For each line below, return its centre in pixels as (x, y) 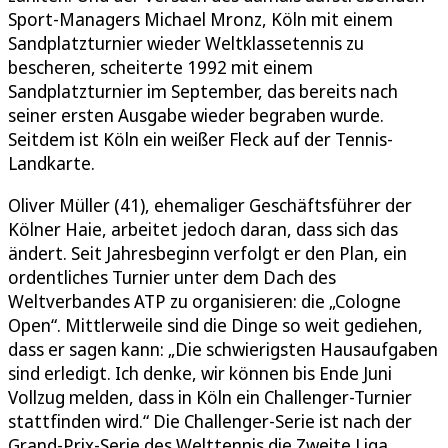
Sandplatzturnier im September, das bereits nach (203, 90)
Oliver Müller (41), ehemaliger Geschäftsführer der (210, 204)
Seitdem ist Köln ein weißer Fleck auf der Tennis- (200, 138)
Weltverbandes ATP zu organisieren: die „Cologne (204, 300)
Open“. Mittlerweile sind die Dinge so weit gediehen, (215, 324)
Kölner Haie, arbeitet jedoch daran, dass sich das (203, 228)
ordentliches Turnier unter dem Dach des (172, 276)
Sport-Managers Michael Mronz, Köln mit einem (200, 18)
